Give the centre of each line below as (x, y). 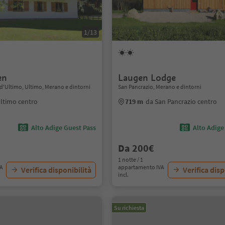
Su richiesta (129, 208)
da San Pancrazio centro (182, 101)
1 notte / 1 (131, 159)
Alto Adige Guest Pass (64, 128)
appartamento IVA (141, 167)
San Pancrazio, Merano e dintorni (160, 87)
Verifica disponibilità (57, 170)
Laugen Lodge (147, 78)
